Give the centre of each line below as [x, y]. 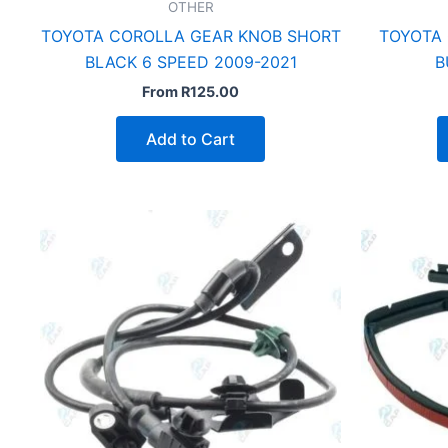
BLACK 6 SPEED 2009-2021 [190, 62]
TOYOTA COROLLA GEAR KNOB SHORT [190, 36]
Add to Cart [190, 139]
